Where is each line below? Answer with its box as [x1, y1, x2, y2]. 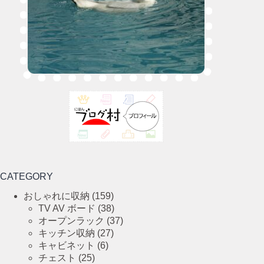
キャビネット [38, 240, 95, 251]
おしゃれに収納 [24, 191, 90, 202]
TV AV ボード [38, 203, 95, 214]
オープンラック [38, 216, 104, 226]
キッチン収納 [38, 228, 95, 239]
